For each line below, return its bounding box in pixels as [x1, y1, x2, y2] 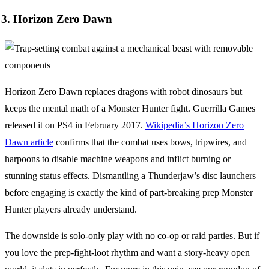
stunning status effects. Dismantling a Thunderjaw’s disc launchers [5, 171, 256, 181]
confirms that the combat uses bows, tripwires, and [53, 137, 247, 148]
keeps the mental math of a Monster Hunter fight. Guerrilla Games [5, 103, 255, 114]
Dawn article [5, 137, 53, 148]
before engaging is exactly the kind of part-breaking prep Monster [5, 187, 253, 198]
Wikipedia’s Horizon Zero [145, 120, 244, 131]
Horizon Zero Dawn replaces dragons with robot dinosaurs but [5, 86, 242, 97]
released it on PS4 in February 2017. [5, 120, 145, 131]
